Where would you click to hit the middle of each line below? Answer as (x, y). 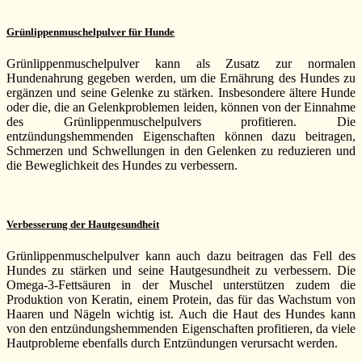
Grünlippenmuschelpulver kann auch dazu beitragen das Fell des (181, 256)
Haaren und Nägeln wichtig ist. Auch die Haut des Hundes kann (181, 314)
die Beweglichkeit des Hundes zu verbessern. (122, 165)
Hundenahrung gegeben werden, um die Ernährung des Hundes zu (181, 78)
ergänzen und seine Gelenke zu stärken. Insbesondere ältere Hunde (181, 92)
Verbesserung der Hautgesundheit (83, 224)
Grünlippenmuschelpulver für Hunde (90, 32)
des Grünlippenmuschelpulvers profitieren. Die (181, 121)
